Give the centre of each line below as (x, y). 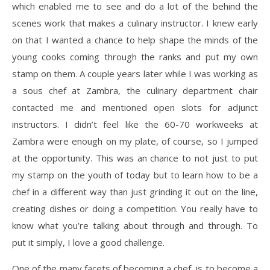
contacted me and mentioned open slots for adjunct (135, 107)
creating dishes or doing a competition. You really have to (135, 208)
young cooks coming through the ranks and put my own (135, 56)
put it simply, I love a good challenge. (88, 242)
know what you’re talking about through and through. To (135, 225)
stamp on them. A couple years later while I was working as (135, 73)
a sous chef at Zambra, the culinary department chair (135, 90)
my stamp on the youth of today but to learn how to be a (135, 174)
